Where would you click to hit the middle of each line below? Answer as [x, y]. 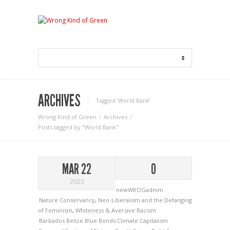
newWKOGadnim [140, 190]
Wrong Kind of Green [67, 117]
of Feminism [55, 210]
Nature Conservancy [67, 200]
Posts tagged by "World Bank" [78, 127]
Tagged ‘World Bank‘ [123, 100]
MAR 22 [77, 169]
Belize [75, 221]
